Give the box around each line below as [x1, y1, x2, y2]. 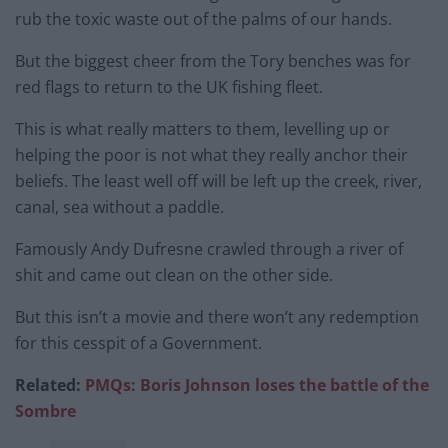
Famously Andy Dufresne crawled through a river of [15, 238, 403, 261]
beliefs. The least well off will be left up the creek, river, [15, 170, 422, 193]
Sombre [15, 400, 76, 423]
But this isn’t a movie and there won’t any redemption [15, 306, 419, 329]
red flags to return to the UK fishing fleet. [15, 76, 327, 99]
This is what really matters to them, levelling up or [15, 118, 390, 141]
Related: [15, 374, 81, 397]
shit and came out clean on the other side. [15, 264, 333, 287]
